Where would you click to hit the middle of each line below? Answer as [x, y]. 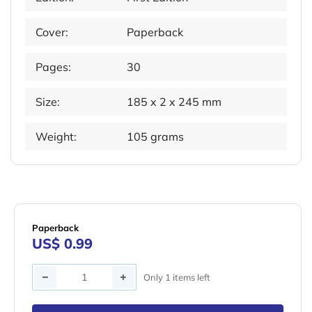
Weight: [56, 137]
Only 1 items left [177, 277]
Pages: [53, 67]
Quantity [54, 273]
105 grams [156, 137]
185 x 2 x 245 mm [174, 102]
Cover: [52, 32]
